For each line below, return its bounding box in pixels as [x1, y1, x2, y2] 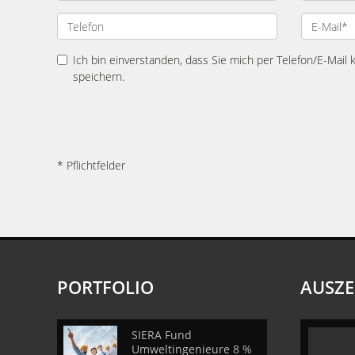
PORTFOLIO [57, 275, 154, 299]
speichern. [73, 69, 124, 84]
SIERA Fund [132, 327, 192, 342]
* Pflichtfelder [57, 158, 125, 173]
